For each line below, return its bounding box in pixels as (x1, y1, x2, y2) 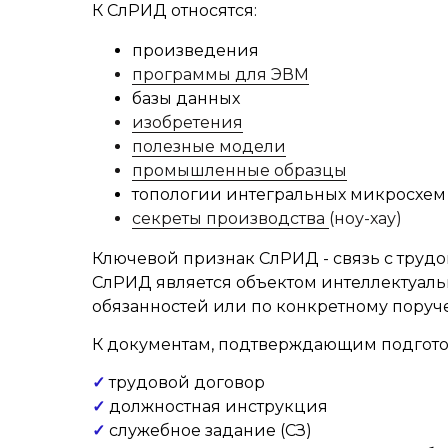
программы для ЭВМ (132, 65, 309, 84)
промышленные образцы (132, 161, 347, 180)
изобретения (132, 113, 243, 132)
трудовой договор (105, 373, 265, 392)
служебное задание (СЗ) (105, 421, 312, 440)
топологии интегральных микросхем (132, 185, 446, 204)
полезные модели (132, 137, 286, 156)
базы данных (132, 89, 240, 108)
